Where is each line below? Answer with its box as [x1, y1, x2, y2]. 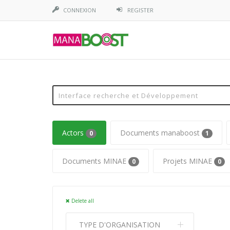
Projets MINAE [163, 156, 214, 166]
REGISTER [127, 6, 154, 14]
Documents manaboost [120, 128, 202, 138]
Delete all [70, 197, 94, 204]
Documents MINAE [62, 156, 128, 166]
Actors [62, 128, 86, 138]
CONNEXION [63, 6, 96, 14]
